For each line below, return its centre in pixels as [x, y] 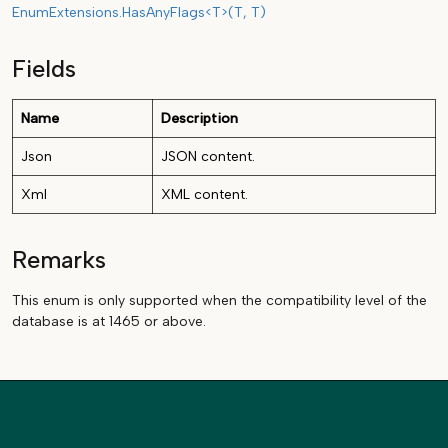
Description [199, 118]
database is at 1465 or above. [109, 321]
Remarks [59, 259]
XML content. [204, 194]
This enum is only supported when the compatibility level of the [219, 300]
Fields [44, 68]
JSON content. [208, 156]
